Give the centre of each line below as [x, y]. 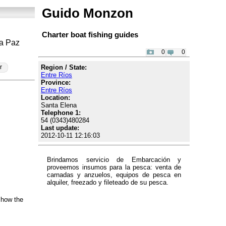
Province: [56, 82]
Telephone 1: [61, 112]
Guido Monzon [88, 13]
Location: [55, 97]
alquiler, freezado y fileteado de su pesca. [108, 183]
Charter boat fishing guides [90, 34]
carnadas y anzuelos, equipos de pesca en [114, 175]
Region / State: [64, 67]
